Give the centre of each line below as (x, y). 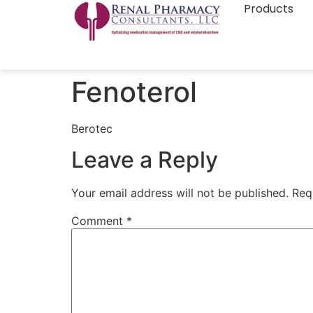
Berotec (92, 129)
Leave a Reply (145, 160)
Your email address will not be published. (180, 193)
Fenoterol (134, 92)
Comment (99, 221)
